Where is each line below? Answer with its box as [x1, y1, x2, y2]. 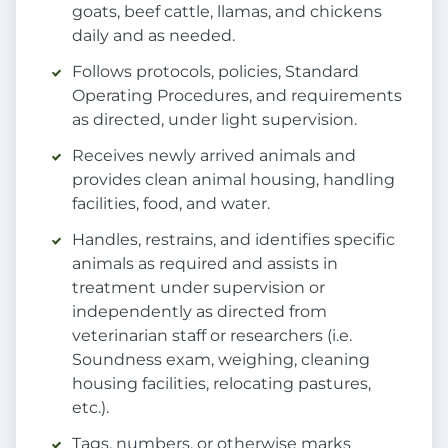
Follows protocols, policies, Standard [72, 62, 359, 82]
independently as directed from [72, 302, 327, 322]
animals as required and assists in [72, 254, 338, 274]
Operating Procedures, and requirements [72, 86, 402, 106]
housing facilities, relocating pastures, [72, 374, 371, 394]
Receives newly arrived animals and [72, 146, 356, 166]
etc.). [72, 398, 109, 418]
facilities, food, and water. [72, 194, 270, 214]
